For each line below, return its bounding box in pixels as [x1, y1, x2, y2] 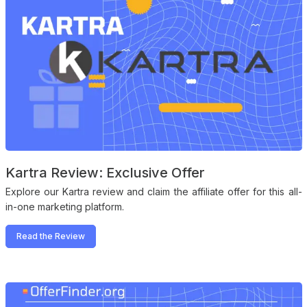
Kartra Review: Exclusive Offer [5, 164, 205, 182]
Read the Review [16, 231, 85, 242]
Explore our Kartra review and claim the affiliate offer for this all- [5, 186, 302, 198]
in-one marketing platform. [5, 201, 124, 213]
